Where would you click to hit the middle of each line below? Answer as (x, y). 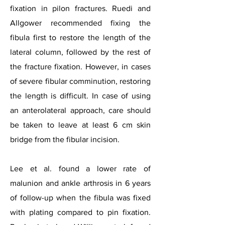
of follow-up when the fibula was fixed (80, 198)
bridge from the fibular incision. (65, 139)
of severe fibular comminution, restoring (80, 81)
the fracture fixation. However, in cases (80, 67)
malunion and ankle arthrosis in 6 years (80, 183)
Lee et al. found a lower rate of (80, 168)
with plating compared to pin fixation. (80, 212)
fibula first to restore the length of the (80, 37)
